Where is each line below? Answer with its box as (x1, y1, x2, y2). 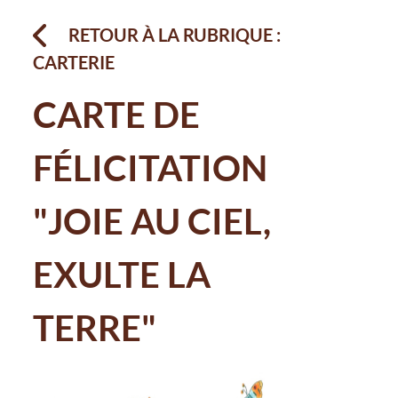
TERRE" (33, 306, 157, 350)
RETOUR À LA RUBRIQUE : (68, 24, 282, 46)
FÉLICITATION (33, 147, 268, 190)
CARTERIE (33, 52, 115, 74)
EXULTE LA (33, 253, 211, 297)
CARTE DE (33, 93, 201, 137)
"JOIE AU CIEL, (33, 200, 272, 243)
